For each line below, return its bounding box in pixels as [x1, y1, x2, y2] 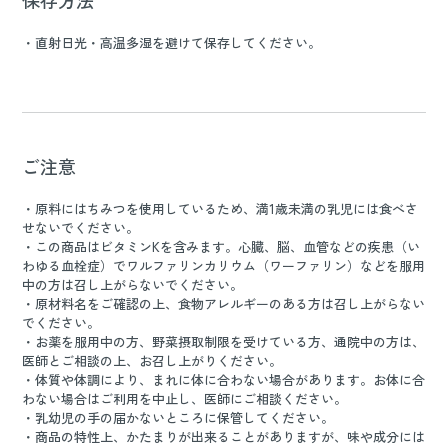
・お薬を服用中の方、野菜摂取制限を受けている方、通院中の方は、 [22, 332, 426, 352]
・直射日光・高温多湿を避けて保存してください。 [22, 33, 322, 53]
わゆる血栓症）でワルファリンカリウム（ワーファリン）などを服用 [22, 256, 426, 276]
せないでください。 [22, 218, 140, 238]
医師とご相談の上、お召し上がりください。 [22, 351, 283, 371]
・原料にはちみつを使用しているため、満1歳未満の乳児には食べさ [22, 199, 419, 219]
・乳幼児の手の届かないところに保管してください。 [22, 408, 335, 428]
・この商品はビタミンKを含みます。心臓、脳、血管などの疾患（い [22, 237, 421, 257]
